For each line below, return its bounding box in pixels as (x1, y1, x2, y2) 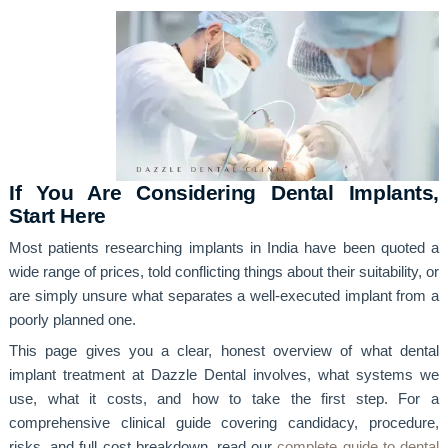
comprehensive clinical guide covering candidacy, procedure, (8, 414, 440, 431)
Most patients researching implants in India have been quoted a (8, 239, 440, 256)
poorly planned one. (8, 311, 136, 328)
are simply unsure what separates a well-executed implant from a (8, 287, 440, 304)
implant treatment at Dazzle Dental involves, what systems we (8, 366, 440, 383)
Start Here (8, 204, 106, 228)
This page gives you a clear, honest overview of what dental (8, 342, 440, 359)
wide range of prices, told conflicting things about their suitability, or (8, 263, 440, 280)
